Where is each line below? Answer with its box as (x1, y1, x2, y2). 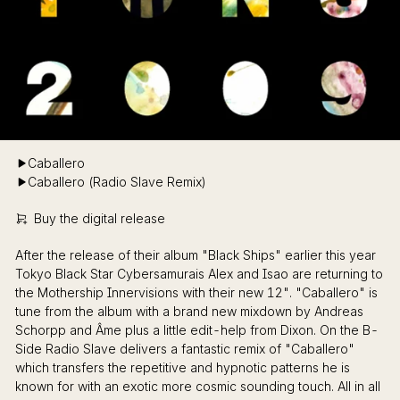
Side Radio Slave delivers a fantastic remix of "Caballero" (15, 341, 354, 357)
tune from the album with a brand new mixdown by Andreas (15, 304, 363, 320)
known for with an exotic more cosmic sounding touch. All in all (15, 379, 380, 395)
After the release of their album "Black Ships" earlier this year (15, 247, 376, 263)
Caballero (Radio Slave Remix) (28, 174, 206, 190)
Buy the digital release (34, 211, 165, 227)
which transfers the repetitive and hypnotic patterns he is (15, 360, 350, 376)
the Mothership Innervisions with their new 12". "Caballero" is (15, 285, 378, 301)
